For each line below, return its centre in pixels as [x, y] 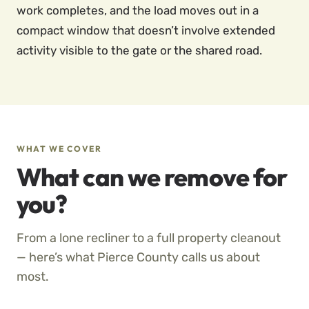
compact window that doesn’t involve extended [146, 30]
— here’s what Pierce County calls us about [138, 257]
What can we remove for [152, 177]
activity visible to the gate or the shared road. [139, 50]
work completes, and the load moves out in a [138, 10]
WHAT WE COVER [59, 149]
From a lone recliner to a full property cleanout [149, 238]
